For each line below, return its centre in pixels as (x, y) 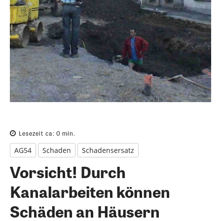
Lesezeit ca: (37, 133)
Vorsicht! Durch (68, 172)
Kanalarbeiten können (90, 191)
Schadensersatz (108, 150)
